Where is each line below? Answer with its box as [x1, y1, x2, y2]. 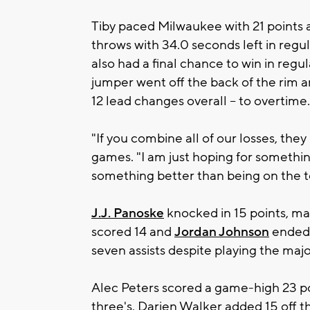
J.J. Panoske [91, 204, 164, 221]
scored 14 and [91, 223, 174, 240]
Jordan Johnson [174, 223, 269, 240]
